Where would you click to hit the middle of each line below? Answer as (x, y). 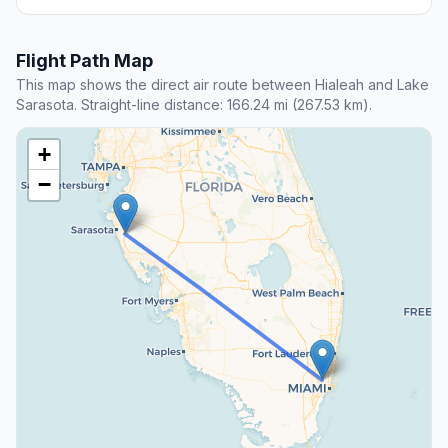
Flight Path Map (84, 61)
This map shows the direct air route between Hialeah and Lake (222, 85)
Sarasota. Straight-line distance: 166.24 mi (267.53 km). (194, 105)
